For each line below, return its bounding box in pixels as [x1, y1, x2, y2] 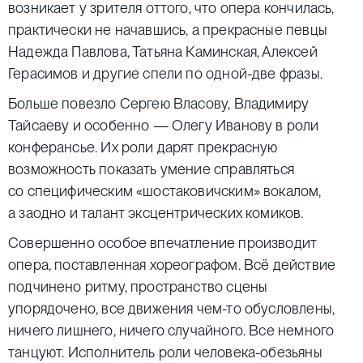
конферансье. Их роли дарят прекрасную [8, 139, 278, 156]
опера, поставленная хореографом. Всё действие [8, 256, 336, 273]
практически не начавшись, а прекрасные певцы [8, 21, 327, 38]
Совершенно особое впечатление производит [8, 234, 318, 251]
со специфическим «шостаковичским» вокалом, [8, 182, 322, 199]
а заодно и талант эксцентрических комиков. [8, 204, 304, 221]
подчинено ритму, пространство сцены [8, 278, 268, 295]
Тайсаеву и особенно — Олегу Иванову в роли [8, 117, 319, 134]
